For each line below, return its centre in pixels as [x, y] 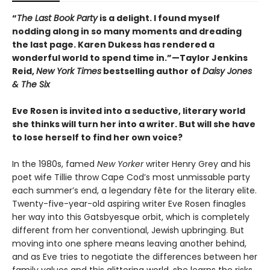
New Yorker [120, 164]
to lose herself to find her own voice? [97, 138]
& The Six [31, 85]
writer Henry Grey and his [197, 164]
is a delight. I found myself [159, 18]
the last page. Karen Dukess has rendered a [113, 45]
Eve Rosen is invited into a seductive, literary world [129, 111]
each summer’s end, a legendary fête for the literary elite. [134, 191]
